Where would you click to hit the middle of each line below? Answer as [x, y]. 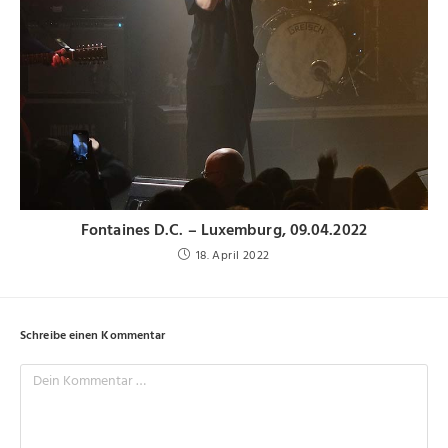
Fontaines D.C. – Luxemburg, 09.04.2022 [224, 230]
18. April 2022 [232, 255]
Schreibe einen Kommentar [93, 335]
